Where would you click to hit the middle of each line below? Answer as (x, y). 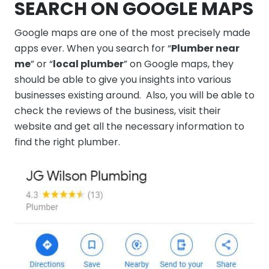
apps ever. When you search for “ (93, 48)
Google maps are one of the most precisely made (132, 32)
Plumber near (205, 48)
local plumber (88, 64)
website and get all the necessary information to (129, 126)
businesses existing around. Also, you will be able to (134, 95)
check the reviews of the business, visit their (118, 110)
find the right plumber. (67, 142)
